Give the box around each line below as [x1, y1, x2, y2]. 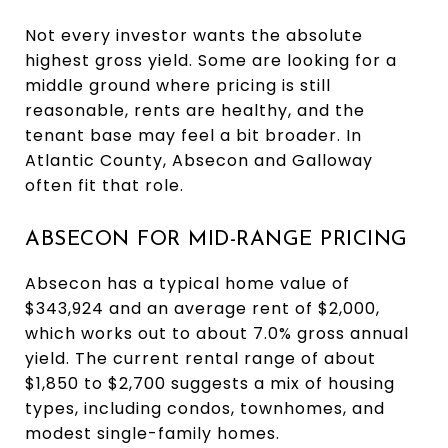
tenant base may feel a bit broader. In [25, 123, 362, 147]
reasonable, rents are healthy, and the [25, 98, 365, 122]
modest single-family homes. [25, 421, 280, 445]
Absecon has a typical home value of [25, 271, 350, 295]
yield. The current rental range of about [25, 346, 376, 370]
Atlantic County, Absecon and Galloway [25, 148, 373, 172]
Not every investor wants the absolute [25, 23, 363, 47]
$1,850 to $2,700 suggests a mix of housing [25, 371, 395, 395]
